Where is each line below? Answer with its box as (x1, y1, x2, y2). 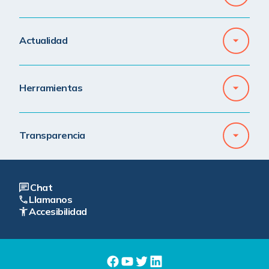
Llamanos (29, 193, 72, 205)
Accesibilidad (29, 205, 87, 217)
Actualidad (19, 34, 68, 47)
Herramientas (19, 82, 83, 94)
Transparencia (19, 129, 85, 142)
